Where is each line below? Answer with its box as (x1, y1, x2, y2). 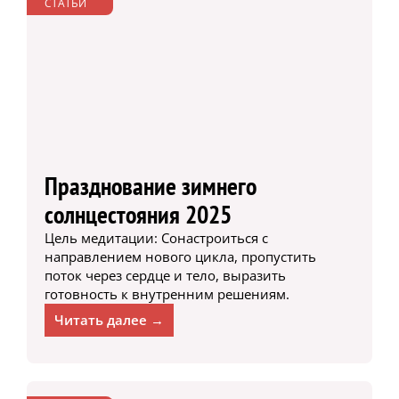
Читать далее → (53, 310, 164, 329)
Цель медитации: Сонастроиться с (44, 228, 268, 247)
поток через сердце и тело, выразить (44, 265, 286, 284)
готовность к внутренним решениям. (44, 284, 289, 303)
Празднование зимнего (44, 168, 256, 202)
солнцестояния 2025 (44, 197, 232, 231)
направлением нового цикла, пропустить (44, 247, 316, 265)
